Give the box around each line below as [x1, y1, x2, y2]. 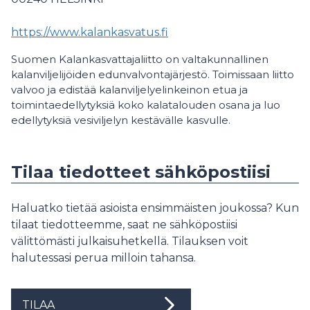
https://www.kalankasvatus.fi [11, 26, 168, 39]
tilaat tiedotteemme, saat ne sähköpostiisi [11, 218, 237, 232]
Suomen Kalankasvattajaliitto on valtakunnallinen [11, 53, 268, 66]
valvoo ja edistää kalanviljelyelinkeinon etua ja [11, 83, 248, 97]
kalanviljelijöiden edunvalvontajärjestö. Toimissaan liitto [11, 68, 294, 82]
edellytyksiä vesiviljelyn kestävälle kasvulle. [11, 113, 230, 127]
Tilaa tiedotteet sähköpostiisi [11, 162, 271, 183]
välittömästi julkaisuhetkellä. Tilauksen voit [11, 235, 248, 248]
